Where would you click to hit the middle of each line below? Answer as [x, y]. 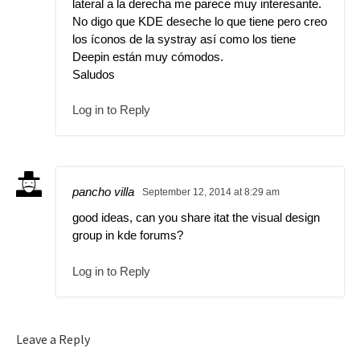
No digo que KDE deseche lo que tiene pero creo [200, 21]
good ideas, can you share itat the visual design [196, 218]
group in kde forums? [128, 235]
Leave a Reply [53, 339]
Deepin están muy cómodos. [148, 56]
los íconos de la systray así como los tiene [184, 39]
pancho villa [103, 192]
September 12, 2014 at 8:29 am [211, 192]
